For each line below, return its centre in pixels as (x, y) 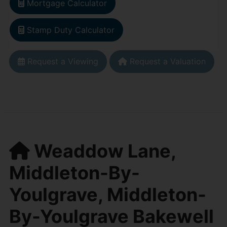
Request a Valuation (166, 62)
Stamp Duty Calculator (70, 30)
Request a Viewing (61, 62)
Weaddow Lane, (103, 151)
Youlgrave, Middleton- (107, 194)
